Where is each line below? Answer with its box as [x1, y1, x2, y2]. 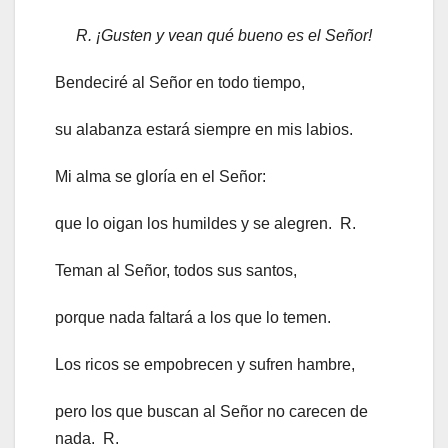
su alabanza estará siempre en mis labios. [55, 121, 353, 139]
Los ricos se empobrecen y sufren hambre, [55, 356, 355, 374]
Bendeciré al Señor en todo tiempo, [55, 74, 305, 92]
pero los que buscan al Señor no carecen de [55, 403, 368, 421]
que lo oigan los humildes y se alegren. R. [55, 215, 356, 233]
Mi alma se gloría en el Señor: [55, 168, 266, 186]
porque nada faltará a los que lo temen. [55, 309, 331, 327]
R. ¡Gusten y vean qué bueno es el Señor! [76, 27, 372, 45]
